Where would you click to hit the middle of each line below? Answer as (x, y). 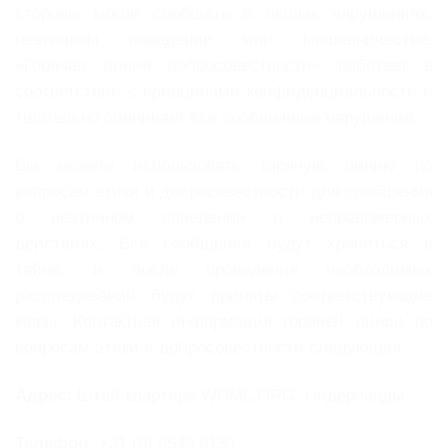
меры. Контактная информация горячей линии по (224, 321)
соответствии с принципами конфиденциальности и (224, 92)
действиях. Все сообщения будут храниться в (224, 243)
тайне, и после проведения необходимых (224, 269)
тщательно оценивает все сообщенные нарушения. (216, 118)
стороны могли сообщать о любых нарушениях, (224, 14)
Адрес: (43, 395)
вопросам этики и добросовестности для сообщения (224, 191)
